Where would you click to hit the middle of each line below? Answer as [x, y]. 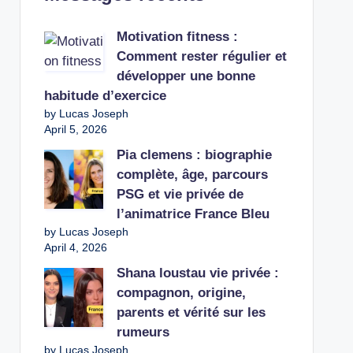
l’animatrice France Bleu [193, 214]
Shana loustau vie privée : [197, 273]
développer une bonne [186, 76]
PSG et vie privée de [180, 194]
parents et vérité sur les [191, 312]
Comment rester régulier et [201, 56]
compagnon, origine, [181, 293]
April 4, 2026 [75, 247]
